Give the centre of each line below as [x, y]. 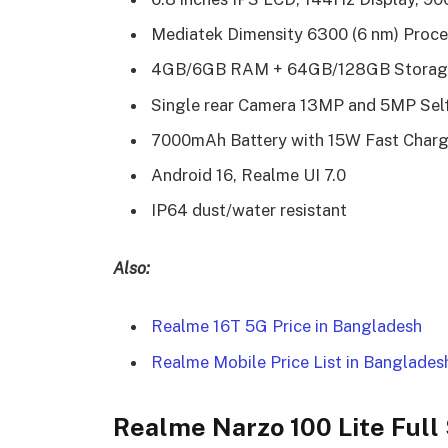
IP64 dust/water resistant [249, 210]
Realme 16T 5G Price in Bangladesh [286, 326]
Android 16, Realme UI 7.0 [248, 175]
